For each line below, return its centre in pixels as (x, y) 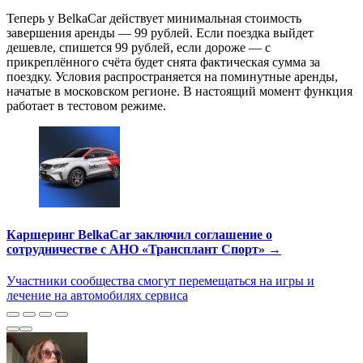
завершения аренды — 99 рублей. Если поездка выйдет (160, 32)
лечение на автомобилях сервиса (97, 296)
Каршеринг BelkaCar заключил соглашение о (139, 234)
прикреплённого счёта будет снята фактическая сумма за (163, 62)
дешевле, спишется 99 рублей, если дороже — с (139, 47)
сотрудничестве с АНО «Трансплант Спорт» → (144, 249)
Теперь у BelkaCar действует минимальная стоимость (154, 18)
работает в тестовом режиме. (86, 105)
